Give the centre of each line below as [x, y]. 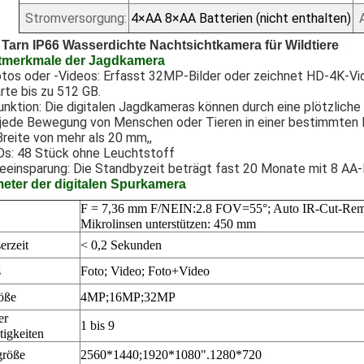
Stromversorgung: [76, 18]
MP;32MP [149, 297]
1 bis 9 [97, 325]
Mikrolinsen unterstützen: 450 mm [168, 224]
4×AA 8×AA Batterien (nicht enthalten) [240, 18]
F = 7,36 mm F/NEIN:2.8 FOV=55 [171, 208]
